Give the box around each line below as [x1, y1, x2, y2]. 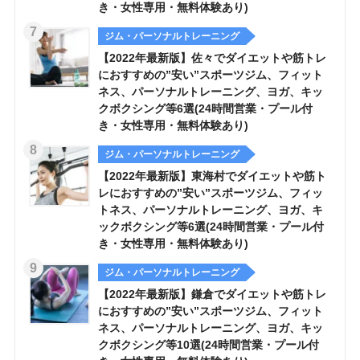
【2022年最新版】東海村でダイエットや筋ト [97, 170, 326, 183]
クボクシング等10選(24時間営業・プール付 [97, 338, 319, 352]
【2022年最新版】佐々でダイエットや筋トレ [97, 51, 326, 65]
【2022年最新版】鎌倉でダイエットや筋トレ [97, 288, 326, 301]
